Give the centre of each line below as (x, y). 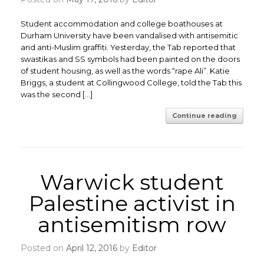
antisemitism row (132, 225)
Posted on (47, 248)
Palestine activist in (132, 203)
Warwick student (132, 182)
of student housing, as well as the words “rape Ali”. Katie (125, 71)
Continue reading (204, 115)
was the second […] (57, 94)
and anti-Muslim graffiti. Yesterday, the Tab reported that (128, 47)
